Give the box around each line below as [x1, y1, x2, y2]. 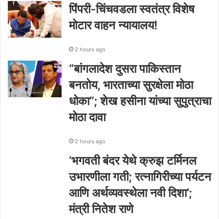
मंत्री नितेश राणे [69, 201, 133, 216]
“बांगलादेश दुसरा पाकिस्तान [69, 61, 181, 76]
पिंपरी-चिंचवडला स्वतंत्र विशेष [69, 1, 195, 16]
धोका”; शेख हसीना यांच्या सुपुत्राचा [69, 93, 211, 108]
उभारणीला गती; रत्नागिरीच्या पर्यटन [69, 169, 211, 184]
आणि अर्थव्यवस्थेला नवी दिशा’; [69, 185, 192, 200]
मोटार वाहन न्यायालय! [69, 18, 157, 32]
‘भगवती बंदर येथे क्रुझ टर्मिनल [69, 153, 197, 168]
